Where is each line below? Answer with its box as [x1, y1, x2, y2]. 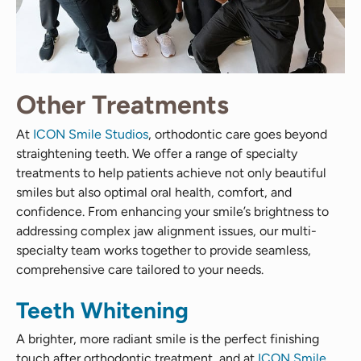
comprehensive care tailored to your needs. [16, 262, 263, 278]
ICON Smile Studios [33, 127, 148, 143]
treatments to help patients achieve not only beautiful [16, 165, 326, 181]
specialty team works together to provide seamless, [16, 243, 311, 259]
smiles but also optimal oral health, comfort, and [16, 185, 292, 201]
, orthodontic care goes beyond [148, 127, 327, 143]
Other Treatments [16, 89, 229, 121]
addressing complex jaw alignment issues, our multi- [16, 223, 317, 239]
